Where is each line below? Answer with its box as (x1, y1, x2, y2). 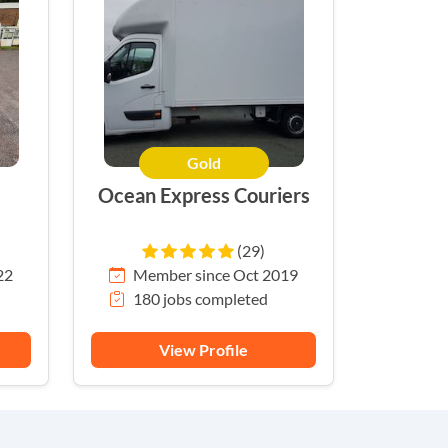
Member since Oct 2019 (133, 265, 298, 284)
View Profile (159, 340, 248, 359)
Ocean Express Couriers (97, 183, 310, 207)
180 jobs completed (133, 289, 268, 308)
